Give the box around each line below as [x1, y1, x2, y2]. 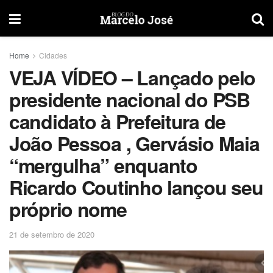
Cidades [39, 50, 67, 60]
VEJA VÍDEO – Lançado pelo [9, 63, 255, 91]
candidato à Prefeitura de [9, 107, 225, 135]
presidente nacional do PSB [9, 85, 250, 113]
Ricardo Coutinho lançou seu [9, 173, 263, 201]
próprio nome [9, 195, 127, 223]
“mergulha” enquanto [9, 151, 197, 179]
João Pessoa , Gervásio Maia [9, 129, 260, 157]
